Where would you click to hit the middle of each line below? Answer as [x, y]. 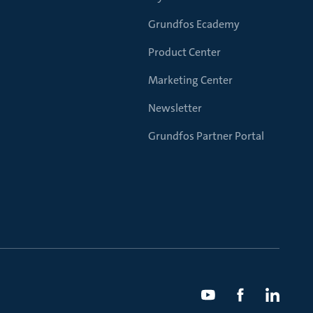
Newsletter [175, 108]
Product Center [184, 52]
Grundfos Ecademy [194, 24]
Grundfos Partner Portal [206, 136]
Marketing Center [190, 80]
